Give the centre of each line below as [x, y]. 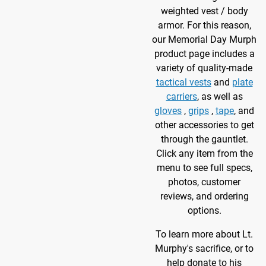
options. [204, 211]
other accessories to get [204, 125]
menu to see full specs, [204, 168]
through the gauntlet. [204, 140]
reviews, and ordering [204, 197]
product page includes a [204, 54]
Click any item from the [204, 154]
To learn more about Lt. [204, 235]
